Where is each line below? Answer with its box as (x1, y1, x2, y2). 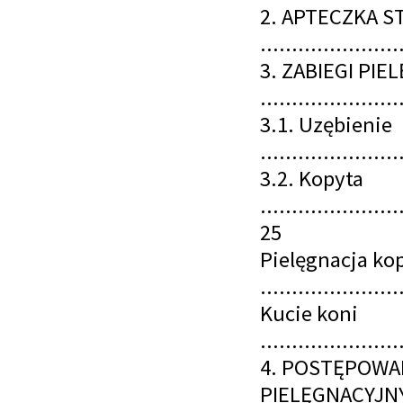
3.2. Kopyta (260, 164, 363, 193)
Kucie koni (260, 299, 358, 327)
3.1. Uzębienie (260, 110, 392, 139)
